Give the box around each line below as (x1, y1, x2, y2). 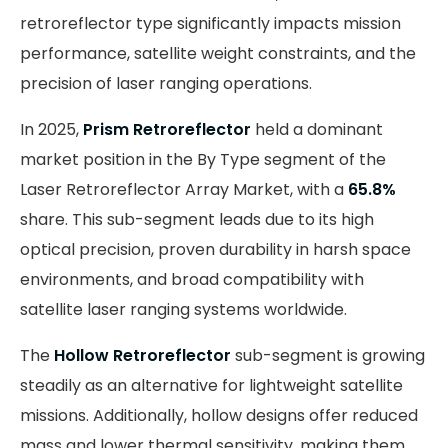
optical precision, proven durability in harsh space (20, 237, 411, 261)
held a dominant (251, 117, 383, 141)
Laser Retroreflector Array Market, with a (20, 177, 348, 201)
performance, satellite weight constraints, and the (20, 41, 416, 65)
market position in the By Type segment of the (20, 147, 386, 171)
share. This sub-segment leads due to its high (20, 207, 374, 231)
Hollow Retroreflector (54, 343, 231, 367)
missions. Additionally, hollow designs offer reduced (20, 403, 418, 427)
